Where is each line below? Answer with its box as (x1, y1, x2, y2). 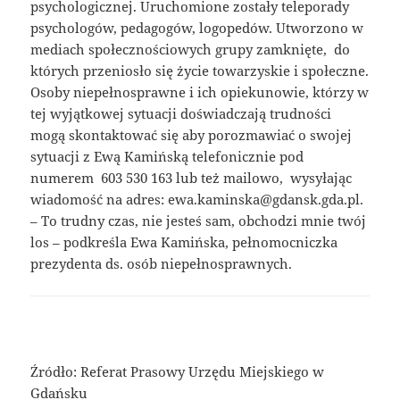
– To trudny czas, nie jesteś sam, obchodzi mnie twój (30, 212, 367, 230)
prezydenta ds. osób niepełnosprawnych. (30, 254, 293, 273)
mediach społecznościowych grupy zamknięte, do (30, 40, 351, 59)
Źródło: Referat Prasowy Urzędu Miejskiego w (30, 362, 325, 381)
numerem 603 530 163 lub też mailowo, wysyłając (30, 169, 353, 187)
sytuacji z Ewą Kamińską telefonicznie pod (30, 147, 304, 166)
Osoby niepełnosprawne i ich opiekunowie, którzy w (30, 83, 370, 102)
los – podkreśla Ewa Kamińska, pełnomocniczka (30, 233, 338, 252)
